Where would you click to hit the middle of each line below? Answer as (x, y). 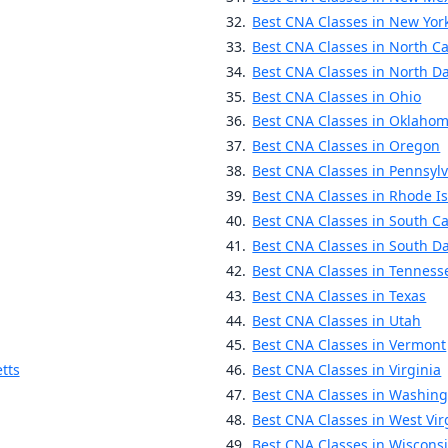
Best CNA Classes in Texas (339, 295)
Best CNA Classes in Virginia (347, 370)
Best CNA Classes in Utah (337, 320)
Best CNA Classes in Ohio (337, 96)
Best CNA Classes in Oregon (346, 146)
